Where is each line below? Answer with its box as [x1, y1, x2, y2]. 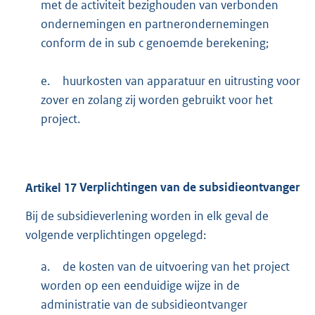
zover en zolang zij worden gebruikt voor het [40, 91, 273, 108]
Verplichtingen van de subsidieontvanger [77, 179, 300, 195]
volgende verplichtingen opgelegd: [25, 226, 206, 243]
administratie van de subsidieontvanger [40, 296, 247, 312]
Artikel [25, 179, 61, 195]
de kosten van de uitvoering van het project [62, 258, 290, 274]
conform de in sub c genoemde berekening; [40, 34, 269, 51]
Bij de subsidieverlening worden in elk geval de [25, 207, 269, 224]
